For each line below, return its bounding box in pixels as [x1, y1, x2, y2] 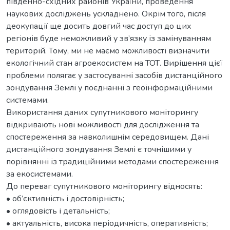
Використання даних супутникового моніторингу [6, 106, 198, 118]
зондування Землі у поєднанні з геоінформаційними [6, 82, 213, 93]
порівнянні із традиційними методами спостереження [6, 156, 219, 167]
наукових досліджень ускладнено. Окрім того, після [6, 8, 206, 20]
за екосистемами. [6, 168, 73, 180]
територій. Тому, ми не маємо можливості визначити [6, 45, 209, 56]
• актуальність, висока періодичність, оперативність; [6, 217, 208, 229]
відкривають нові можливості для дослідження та [6, 119, 199, 130]
